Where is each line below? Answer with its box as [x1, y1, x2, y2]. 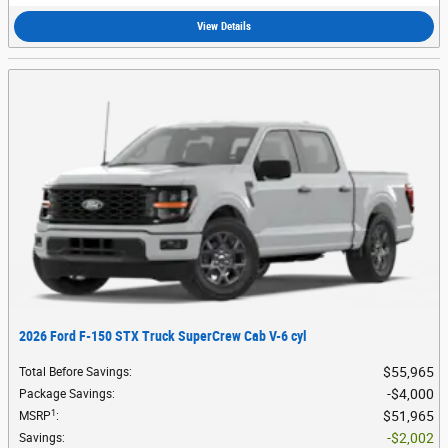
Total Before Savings [19, 365, 129, 380]
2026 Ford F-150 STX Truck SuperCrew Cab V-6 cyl [19, 328, 307, 345]
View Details [197, 20, 251, 34]
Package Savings [19, 387, 112, 402]
